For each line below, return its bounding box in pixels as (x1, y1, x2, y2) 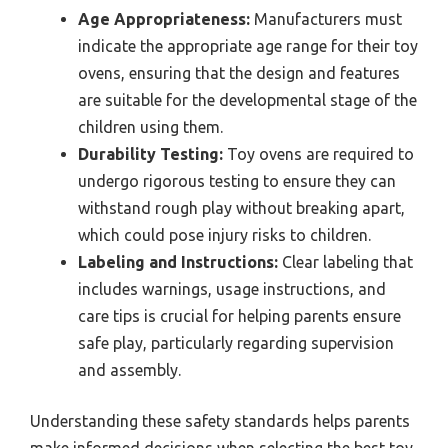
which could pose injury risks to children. (78, 226, 371, 245)
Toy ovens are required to (223, 145, 414, 164)
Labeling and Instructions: (78, 253, 278, 272)
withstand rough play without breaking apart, (78, 199, 405, 218)
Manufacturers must (250, 10, 402, 29)
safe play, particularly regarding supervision (78, 334, 394, 353)
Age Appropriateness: (78, 10, 250, 29)
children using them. (78, 118, 223, 137)
